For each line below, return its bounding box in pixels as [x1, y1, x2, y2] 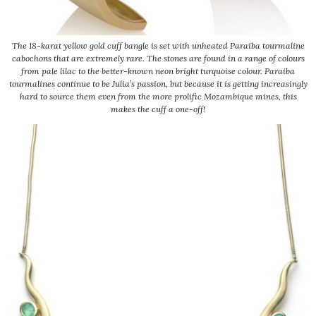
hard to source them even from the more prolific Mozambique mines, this [19, 91, 297, 102]
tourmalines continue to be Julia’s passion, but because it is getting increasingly [8, 78, 308, 90]
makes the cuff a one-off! [111, 104, 205, 115]
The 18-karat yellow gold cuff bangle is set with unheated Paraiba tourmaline [11, 40, 305, 51]
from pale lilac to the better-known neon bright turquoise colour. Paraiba [21, 66, 295, 77]
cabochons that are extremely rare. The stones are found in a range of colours [11, 53, 305, 64]
